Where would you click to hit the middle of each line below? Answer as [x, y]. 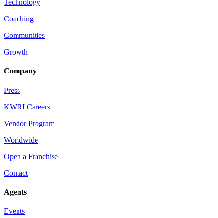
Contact [16, 173]
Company [20, 71]
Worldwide [21, 140]
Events [14, 211]
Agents [15, 192]
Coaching [19, 18]
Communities [24, 35]
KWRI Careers [27, 107]
